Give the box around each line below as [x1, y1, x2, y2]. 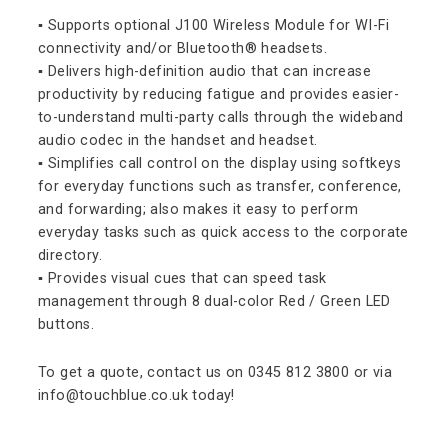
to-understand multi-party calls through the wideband [38, 109, 404, 127]
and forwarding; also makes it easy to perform [38, 201, 358, 219]
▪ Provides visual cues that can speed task [38, 270, 327, 288]
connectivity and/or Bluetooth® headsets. [38, 40, 327, 58]
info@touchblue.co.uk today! [38, 387, 235, 405]
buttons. [38, 316, 95, 334]
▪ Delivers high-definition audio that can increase [38, 63, 371, 81]
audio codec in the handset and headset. [38, 132, 318, 150]
